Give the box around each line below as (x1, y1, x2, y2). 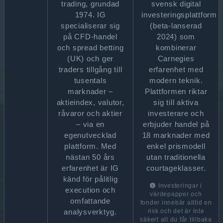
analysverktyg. (64, 208, 117, 216)
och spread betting (57, 43, 124, 52)
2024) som (157, 32, 195, 41)
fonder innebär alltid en (140, 200, 212, 206)
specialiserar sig (61, 21, 120, 30)
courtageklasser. (146, 164, 206, 172)
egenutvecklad (64, 131, 116, 139)
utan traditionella (146, 153, 206, 161)
